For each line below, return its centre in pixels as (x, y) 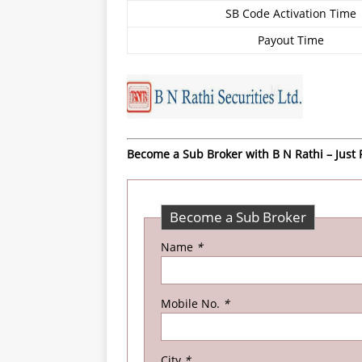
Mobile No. (192, 303)
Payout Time (290, 40)
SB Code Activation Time (290, 13)
